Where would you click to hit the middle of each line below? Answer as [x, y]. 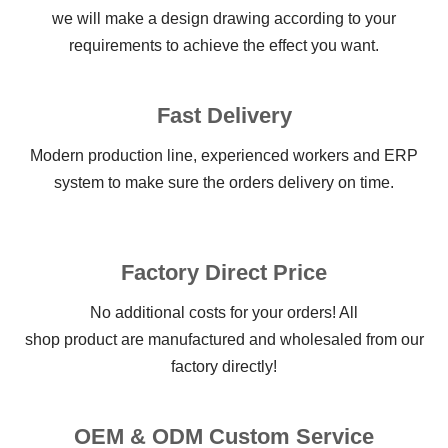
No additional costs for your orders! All [224, 312]
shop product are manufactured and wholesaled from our [224, 339]
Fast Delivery [224, 115]
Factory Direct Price [224, 272]
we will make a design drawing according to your [224, 18]
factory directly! [224, 366]
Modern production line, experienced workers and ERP [224, 155]
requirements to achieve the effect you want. [224, 45]
